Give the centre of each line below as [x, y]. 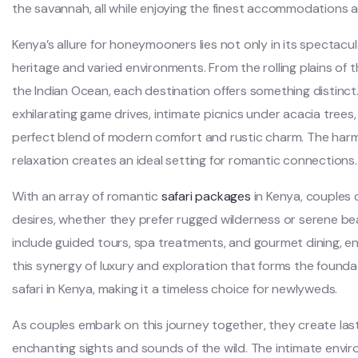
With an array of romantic [87, 196]
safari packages [206, 196]
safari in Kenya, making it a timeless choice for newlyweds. [175, 288]
